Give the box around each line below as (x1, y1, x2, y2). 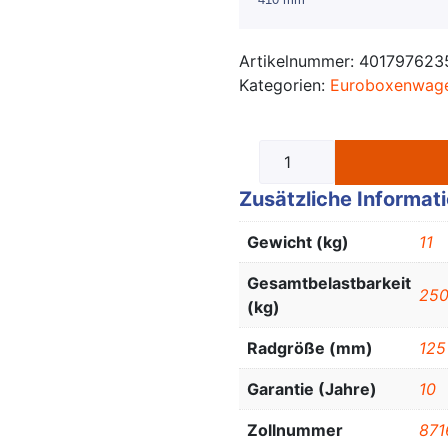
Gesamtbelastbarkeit (247, 273, 411, 294)
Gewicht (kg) (247, 232, 349, 253)
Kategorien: (239, 75, 330, 96)
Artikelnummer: (239, 51, 359, 72)
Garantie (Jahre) (247, 379, 377, 400)
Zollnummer (247, 420, 343, 441)
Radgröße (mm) (247, 338, 373, 359)
